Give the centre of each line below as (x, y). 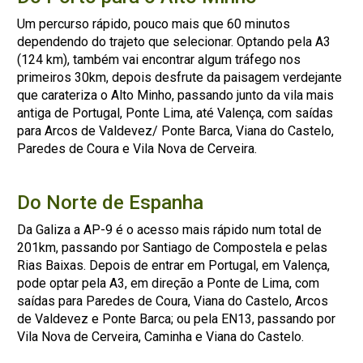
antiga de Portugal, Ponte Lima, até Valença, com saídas (175, 113)
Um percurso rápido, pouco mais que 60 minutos (154, 24)
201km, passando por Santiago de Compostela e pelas (173, 248)
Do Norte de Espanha (111, 203)
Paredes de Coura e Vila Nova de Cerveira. (137, 149)
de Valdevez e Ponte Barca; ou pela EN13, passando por (177, 319)
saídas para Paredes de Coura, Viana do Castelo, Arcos (173, 301)
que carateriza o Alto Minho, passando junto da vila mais (176, 95)
